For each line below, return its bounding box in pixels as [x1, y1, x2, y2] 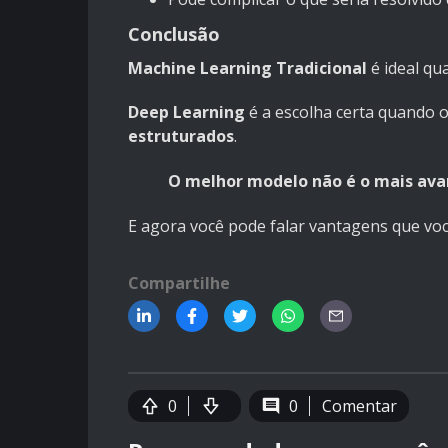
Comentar [322, 395, 397, 418]
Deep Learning [128, 101, 245, 124]
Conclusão [128, 22, 220, 47]
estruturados [128, 125, 234, 148]
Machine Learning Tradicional [128, 57, 367, 80]
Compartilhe [128, 272, 230, 295]
